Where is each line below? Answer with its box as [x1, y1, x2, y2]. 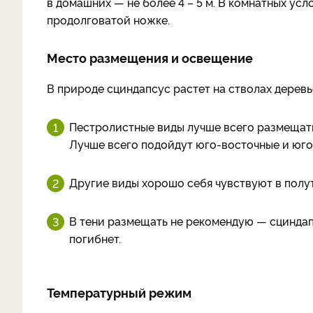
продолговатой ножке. [47, 12, 173, 27]
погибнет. [69, 231, 121, 246]
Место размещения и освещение [47, 49, 253, 66]
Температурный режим [47, 284, 191, 300]
